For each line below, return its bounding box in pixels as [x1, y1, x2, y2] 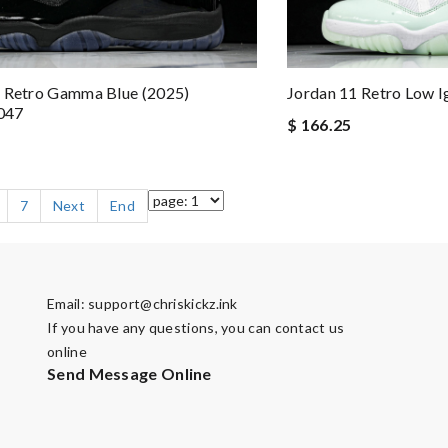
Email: [47, 295, 89, 313]
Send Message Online [47, 364, 212, 384]
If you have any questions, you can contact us [47, 319, 345, 337]
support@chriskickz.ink [88, 295, 238, 313]
